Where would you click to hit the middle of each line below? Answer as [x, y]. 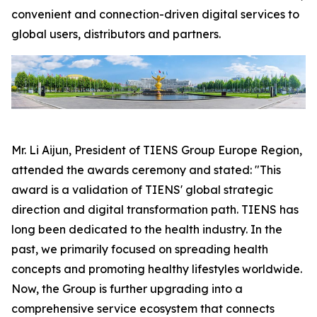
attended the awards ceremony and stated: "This [146, 170]
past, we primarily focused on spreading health [140, 249]
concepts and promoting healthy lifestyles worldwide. [157, 269]
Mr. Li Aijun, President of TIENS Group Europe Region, [157, 150]
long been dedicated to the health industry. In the [147, 229]
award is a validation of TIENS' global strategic [142, 190]
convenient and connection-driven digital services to [155, 15]
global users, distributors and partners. [116, 34]
